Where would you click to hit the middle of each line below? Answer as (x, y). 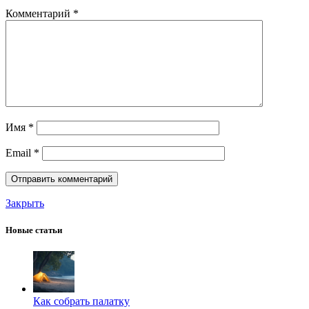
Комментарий (39, 13)
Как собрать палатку (81, 301)
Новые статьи (34, 230)
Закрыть (25, 203)
